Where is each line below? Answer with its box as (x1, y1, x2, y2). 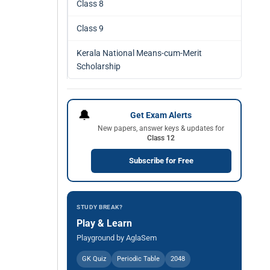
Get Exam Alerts (130, 110, 192, 120)
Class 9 (77, 24, 104, 33)
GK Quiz (82, 255, 106, 263)
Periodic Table (117, 255, 160, 263)
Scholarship (77, 61, 121, 71)
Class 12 (147, 133, 175, 142)
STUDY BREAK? (77, 204, 122, 210)
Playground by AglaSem (77, 233, 157, 242)
